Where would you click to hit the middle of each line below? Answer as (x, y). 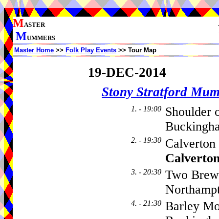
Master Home (34, 50)
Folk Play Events (91, 50)
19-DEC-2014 (127, 72)
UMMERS (41, 38)
